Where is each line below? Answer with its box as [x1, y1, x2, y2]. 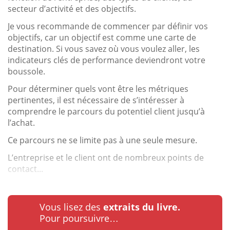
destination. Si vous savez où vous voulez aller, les [8, 43, 200, 54]
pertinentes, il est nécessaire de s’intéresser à [8, 94, 184, 106]
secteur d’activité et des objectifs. [8, 3, 136, 14]
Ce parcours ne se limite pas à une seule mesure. [8, 134, 197, 146]
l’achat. [8, 117, 35, 128]
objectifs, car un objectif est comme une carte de [8, 31, 196, 43]
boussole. [8, 65, 45, 77]
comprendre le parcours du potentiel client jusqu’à [8, 105, 205, 117]
